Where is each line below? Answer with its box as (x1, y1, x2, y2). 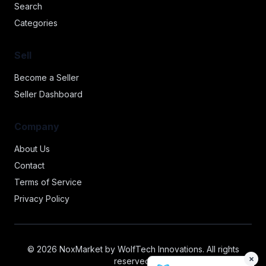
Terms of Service (14, 177, 82, 187)
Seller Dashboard (14, 89, 83, 99)
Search (14, 1, 42, 11)
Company (14, 121, 59, 132)
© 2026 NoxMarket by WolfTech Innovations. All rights (27, 244, 239, 254)
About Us (14, 144, 50, 154)
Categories (14, 18, 58, 28)
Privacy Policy (14, 194, 69, 204)
